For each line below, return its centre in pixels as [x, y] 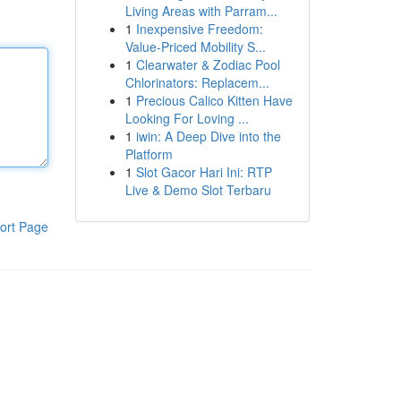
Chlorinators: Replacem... [197, 82]
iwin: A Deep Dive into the [208, 136]
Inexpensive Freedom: [199, 29]
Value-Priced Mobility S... [195, 47]
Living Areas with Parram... [201, 11]
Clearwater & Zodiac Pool [208, 64]
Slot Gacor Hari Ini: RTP [204, 172]
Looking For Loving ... [187, 118]
